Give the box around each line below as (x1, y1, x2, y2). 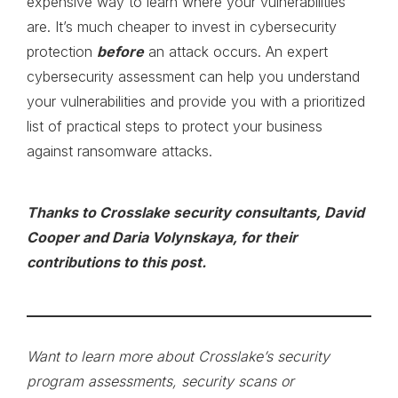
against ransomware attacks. (27, 142, 217, 161)
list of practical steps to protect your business (27, 117, 322, 136)
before (97, 43, 144, 61)
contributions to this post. (27, 253, 206, 272)
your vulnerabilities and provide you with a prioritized (27, 92, 365, 111)
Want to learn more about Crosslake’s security (27, 347, 330, 366)
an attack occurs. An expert (144, 43, 328, 61)
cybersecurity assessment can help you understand (27, 68, 360, 86)
